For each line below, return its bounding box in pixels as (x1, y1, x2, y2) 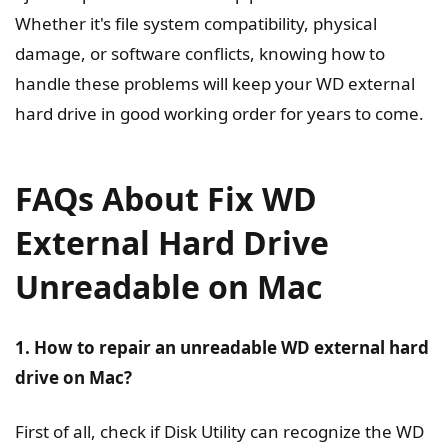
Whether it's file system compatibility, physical (15, 12, 377, 36)
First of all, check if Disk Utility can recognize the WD (15, 420, 424, 444)
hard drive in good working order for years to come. (15, 102, 424, 126)
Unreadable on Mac (15, 265, 322, 309)
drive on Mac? (15, 366, 132, 390)
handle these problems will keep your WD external (15, 72, 415, 96)
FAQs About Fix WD (15, 177, 317, 221)
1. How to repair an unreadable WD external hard (15, 336, 429, 360)
